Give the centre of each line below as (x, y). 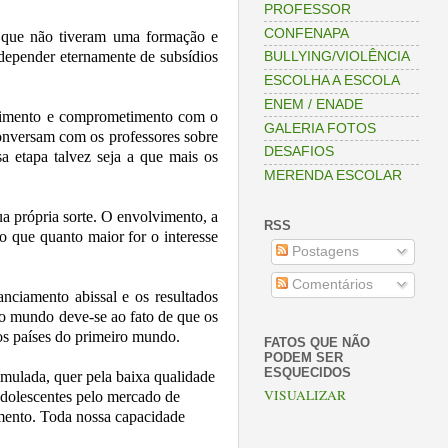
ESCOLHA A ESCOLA (332, 81)
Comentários (330, 285)
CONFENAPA (306, 33)
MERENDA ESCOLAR (333, 176)
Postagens (323, 252)
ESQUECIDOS (307, 372)
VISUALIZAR (305, 395)
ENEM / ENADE (313, 104)
